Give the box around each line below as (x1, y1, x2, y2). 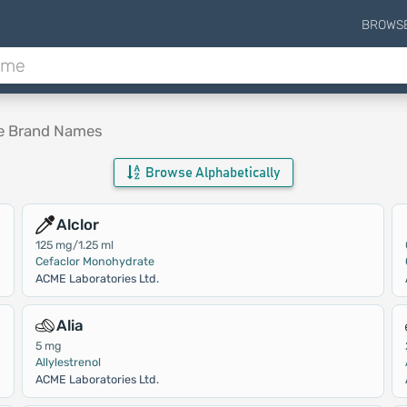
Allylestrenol (35, 355, 101, 369)
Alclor (55, 215, 99, 233)
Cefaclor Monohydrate (35, 254, 154, 268)
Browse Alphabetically (142, 166, 280, 180)
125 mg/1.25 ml (35, 238, 114, 252)
